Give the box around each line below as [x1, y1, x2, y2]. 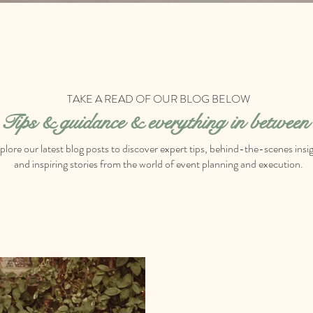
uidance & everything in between [68, 110, 309, 136]
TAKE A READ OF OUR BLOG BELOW [67, 91, 250, 107]
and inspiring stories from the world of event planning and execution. [14, 156, 303, 172]
